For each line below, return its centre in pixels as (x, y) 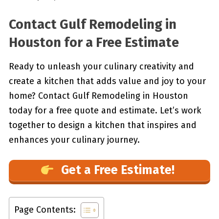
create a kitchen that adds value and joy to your (107, 81)
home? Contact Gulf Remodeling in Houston (98, 96)
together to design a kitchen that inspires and (102, 125)
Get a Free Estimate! (116, 170)
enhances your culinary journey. (74, 140)
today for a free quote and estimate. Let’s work (105, 110)
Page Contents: (45, 209)
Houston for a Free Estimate (94, 43)
